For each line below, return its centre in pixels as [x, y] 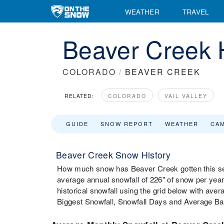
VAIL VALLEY [186, 96]
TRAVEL [196, 11]
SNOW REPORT [127, 123]
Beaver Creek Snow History [113, 155]
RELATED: [79, 96]
